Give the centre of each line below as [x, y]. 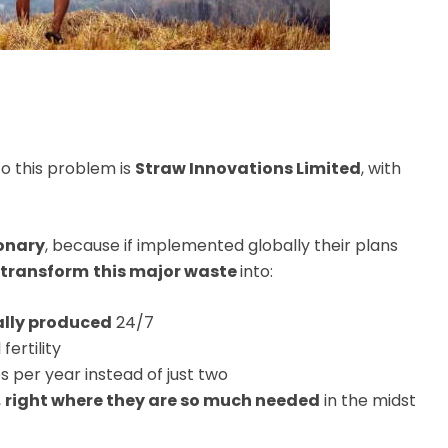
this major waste [166, 271]
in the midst [368, 400]
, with [381, 168]
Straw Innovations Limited [248, 168]
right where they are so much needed [162, 400]
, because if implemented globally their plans [221, 245]
